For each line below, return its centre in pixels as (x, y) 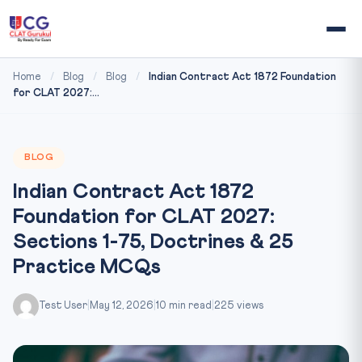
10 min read (184, 306)
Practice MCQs (87, 267)
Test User (63, 306)
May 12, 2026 (122, 306)
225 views (239, 306)
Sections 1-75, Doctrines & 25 (153, 242)
